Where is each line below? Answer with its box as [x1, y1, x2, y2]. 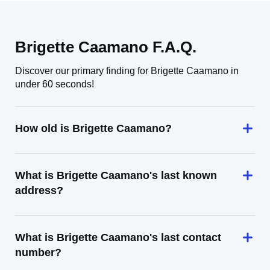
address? [15, 184, 63, 196]
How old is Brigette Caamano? [15, 122, 172, 134]
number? [15, 246, 61, 259]
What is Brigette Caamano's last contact [15, 231, 221, 243]
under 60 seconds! [15, 79, 94, 89]
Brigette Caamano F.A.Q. [15, 38, 196, 56]
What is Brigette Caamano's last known [15, 169, 217, 181]
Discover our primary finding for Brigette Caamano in [15, 66, 239, 76]
